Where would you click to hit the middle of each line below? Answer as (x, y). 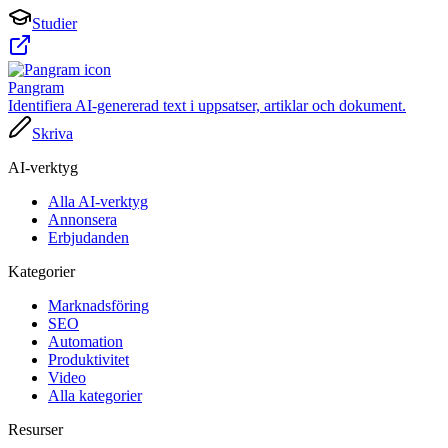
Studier (54, 24)
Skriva (52, 134)
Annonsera (82, 220)
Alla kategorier (95, 396)
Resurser (35, 430)
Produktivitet (88, 360)
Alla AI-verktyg (98, 202)
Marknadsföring (98, 306)
